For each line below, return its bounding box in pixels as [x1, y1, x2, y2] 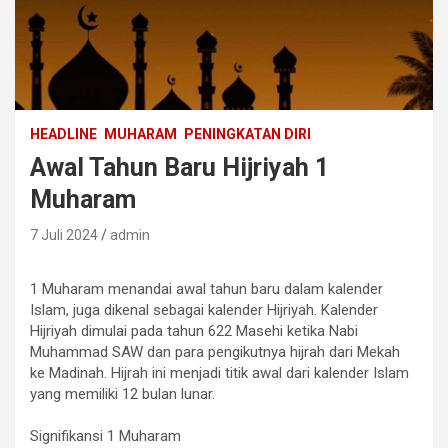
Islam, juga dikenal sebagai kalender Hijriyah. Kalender [30, 300, 378, 319]
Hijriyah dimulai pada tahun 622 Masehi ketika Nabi [30, 321, 358, 340]
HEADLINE [30, 125, 97, 142]
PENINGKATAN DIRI [184, 125, 311, 142]
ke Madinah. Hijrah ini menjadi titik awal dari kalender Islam [30, 363, 409, 382]
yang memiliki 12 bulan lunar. [30, 384, 215, 403]
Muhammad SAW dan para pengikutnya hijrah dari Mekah [30, 342, 400, 361]
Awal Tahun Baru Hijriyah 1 [30, 152, 329, 182]
